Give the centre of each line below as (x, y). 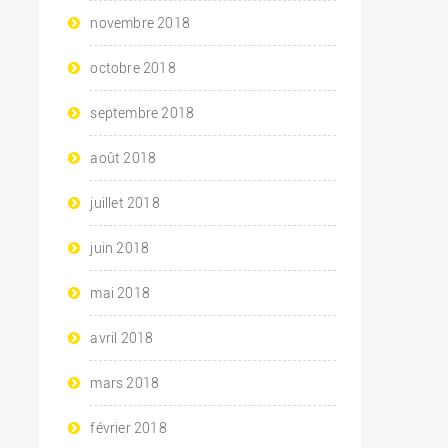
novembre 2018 (140, 23)
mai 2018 (120, 293)
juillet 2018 (125, 203)
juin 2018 (120, 248)
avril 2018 (122, 338)
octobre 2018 (133, 68)
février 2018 (128, 428)
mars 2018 (125, 383)
